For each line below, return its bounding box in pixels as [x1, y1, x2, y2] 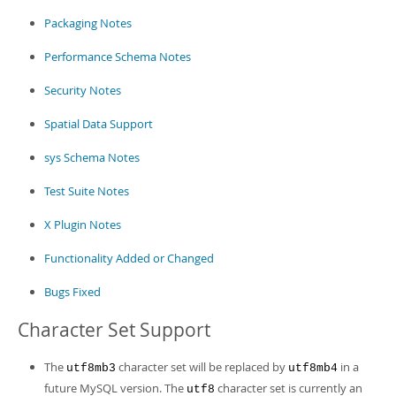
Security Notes [44, 82, 121, 98]
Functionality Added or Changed [44, 250, 214, 266]
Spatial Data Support [44, 116, 153, 132]
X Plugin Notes [44, 217, 121, 232]
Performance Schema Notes [44, 49, 191, 65]
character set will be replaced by [116, 359, 288, 375]
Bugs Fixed [44, 284, 101, 300]
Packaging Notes [44, 15, 132, 31]
